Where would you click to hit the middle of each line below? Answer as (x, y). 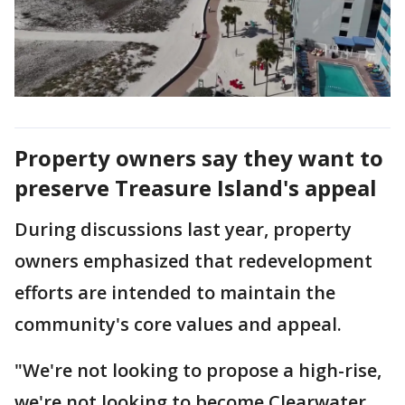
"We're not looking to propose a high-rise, (198, 370)
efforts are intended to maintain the (175, 292)
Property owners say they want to (199, 157)
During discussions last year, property (183, 229)
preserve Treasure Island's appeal (196, 187)
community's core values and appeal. (178, 324)
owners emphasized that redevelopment (193, 260)
